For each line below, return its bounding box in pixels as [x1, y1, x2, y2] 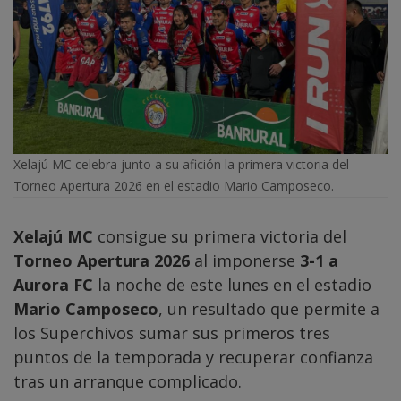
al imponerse [190, 250, 300, 272]
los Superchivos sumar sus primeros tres [13, 322, 330, 345]
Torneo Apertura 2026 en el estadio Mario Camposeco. [13, 177, 334, 195]
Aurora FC [13, 274, 93, 296]
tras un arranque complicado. [13, 371, 242, 393]
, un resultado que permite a [158, 298, 380, 320]
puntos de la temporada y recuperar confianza [13, 346, 373, 369]
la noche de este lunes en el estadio [93, 274, 371, 296]
